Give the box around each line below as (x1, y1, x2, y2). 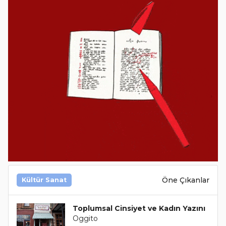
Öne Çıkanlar (162, 175, 209, 185)
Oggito (73, 214, 98, 223)
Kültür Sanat (22, 176, 67, 184)
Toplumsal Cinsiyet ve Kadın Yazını (73, 204, 206, 213)
